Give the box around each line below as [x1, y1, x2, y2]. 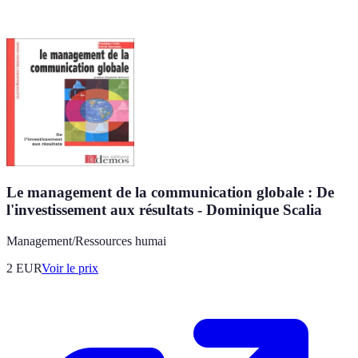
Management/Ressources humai [6, 234, 166, 249]
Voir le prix [42, 261, 98, 276]
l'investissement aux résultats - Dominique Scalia [6, 201, 322, 219]
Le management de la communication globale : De [6, 184, 334, 201]
